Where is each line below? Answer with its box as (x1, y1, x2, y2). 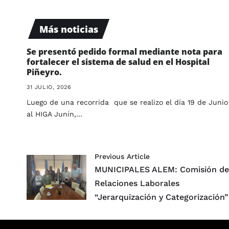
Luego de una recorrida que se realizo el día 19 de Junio (27, 98, 228, 107)
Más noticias (39, 22, 98, 35)
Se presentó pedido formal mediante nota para (27, 46, 222, 58)
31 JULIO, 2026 (27, 84, 72, 91)
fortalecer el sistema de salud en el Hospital (27, 56, 210, 68)
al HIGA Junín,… (27, 110, 82, 119)
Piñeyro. (27, 66, 62, 78)
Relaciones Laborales (95, 178, 180, 189)
